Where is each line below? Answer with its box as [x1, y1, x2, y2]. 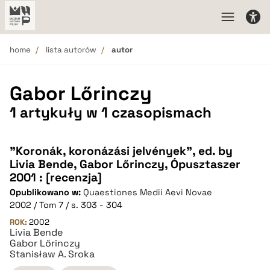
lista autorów [46, 45, 96, 55]
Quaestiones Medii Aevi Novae [83, 187, 212, 198]
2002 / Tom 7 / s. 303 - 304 [10, 199, 122, 210]
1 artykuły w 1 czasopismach [10, 103, 212, 122]
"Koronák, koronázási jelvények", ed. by [10, 143, 233, 159]
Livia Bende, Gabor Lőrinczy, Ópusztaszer [10, 157, 240, 172]
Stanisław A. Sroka [10, 248, 95, 260]
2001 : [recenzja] [10, 170, 102, 185]
